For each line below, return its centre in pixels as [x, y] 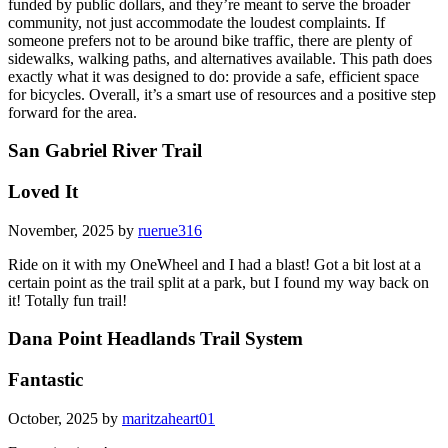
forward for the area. [72, 112]
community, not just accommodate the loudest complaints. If [196, 22]
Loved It [43, 192]
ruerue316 [170, 230]
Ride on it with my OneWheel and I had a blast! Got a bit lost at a [214, 264]
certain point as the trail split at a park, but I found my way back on [218, 282]
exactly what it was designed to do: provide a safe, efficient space [213, 76]
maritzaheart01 [168, 418]
